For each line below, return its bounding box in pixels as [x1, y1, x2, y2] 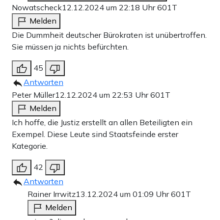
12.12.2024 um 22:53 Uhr [55, 90, 150, 100]
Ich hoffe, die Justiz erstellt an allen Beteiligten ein [12, 117, 192, 128]
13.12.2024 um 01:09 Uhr [76, 189, 171, 199]
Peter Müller [12, 90, 55, 100]
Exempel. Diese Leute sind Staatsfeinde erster [12, 129, 178, 139]
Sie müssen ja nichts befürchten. [12, 42, 129, 52]
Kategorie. [12, 141, 48, 151]
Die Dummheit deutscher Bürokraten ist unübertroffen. [12, 30, 207, 40]
